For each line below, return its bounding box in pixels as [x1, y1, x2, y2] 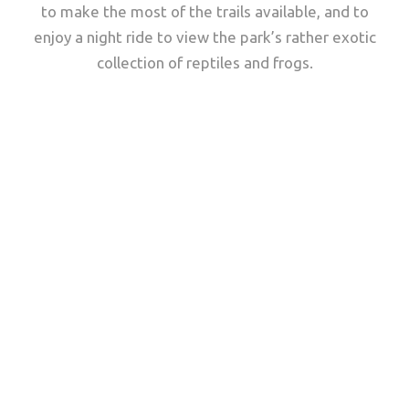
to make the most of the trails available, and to [40, 3, 369, 20]
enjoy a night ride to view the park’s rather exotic [33, 28, 376, 46]
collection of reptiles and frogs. [96, 54, 313, 71]
